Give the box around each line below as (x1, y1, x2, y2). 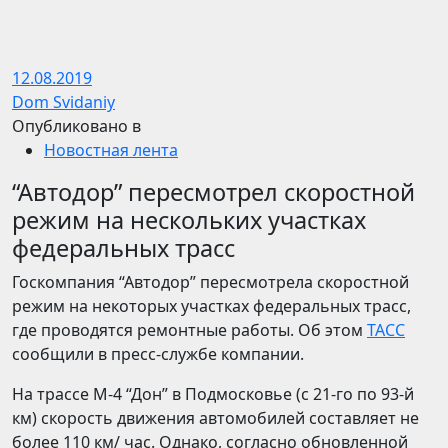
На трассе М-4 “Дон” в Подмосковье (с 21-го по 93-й (12, 383, 414, 405)
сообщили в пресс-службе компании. (12, 343, 304, 365)
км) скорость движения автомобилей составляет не (12, 407, 419, 429)
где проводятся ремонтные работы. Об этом (12, 319, 367, 341)
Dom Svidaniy (12, 91, 115, 113)
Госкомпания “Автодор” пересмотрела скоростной (12, 271, 409, 293)
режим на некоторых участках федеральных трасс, (12, 295, 411, 317)
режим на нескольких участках (12, 204, 366, 236)
